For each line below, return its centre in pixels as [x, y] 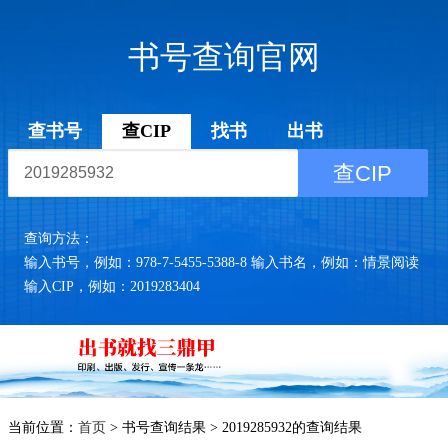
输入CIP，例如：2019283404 [112, 286]
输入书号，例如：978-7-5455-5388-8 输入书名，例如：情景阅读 [221, 262]
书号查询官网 [224, 57]
